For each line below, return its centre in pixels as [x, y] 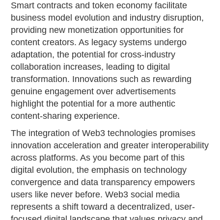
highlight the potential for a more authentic [93, 103]
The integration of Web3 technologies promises [103, 133]
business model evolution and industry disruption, [108, 17]
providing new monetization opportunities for [97, 30]
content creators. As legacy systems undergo [99, 42]
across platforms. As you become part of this [98, 157]
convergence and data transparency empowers [103, 182]
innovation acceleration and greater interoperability [110, 145]
